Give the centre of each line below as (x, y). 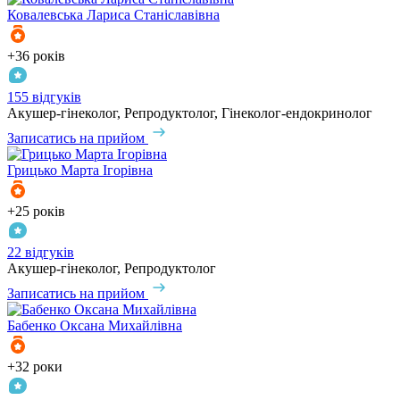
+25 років (36, 211)
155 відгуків (44, 96)
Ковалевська (45, 14)
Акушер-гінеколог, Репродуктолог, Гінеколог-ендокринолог (190, 112)
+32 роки (35, 366)
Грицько (32, 170)
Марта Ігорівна (107, 170)
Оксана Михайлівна (121, 325)
